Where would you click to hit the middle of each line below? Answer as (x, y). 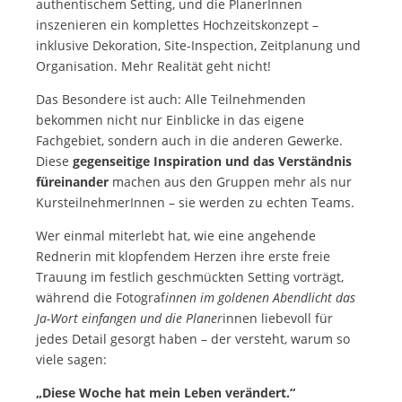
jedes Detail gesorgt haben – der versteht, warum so (193, 338)
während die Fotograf (100, 297)
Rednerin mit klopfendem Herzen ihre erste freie (183, 256)
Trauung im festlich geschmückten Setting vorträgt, (190, 276)
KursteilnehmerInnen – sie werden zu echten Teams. (195, 202)
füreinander (72, 181)
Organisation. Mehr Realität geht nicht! (153, 66)
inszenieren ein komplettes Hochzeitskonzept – (177, 24)
